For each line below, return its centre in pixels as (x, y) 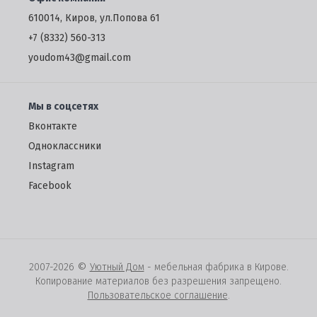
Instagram (51, 166)
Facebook (50, 186)
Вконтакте (53, 126)
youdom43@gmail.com (80, 58)
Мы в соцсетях (63, 106)
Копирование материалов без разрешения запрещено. (158, 282)
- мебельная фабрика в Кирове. (216, 267)
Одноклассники (65, 146)
